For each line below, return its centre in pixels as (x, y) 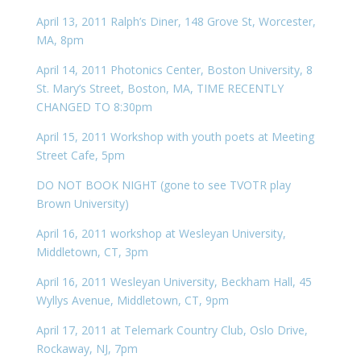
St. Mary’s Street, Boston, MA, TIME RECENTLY (160, 88)
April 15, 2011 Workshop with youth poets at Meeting (175, 137)
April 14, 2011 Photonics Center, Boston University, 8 (174, 70)
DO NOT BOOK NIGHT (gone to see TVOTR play (163, 185)
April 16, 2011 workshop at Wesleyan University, (161, 233)
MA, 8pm (60, 40)
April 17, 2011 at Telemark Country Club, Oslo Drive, (172, 330)
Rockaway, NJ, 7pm (87, 349)
